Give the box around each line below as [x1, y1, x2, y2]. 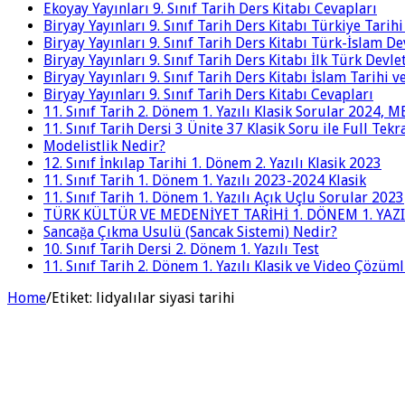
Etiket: [52, 288, 96, 306]
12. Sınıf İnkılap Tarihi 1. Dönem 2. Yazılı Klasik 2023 [43, 154, 381, 172]
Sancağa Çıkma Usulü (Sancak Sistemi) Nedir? [43, 222, 337, 240]
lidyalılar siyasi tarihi [96, 288, 235, 306]
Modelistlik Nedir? [43, 137, 165, 155]
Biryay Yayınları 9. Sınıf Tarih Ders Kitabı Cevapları [43, 85, 373, 103]
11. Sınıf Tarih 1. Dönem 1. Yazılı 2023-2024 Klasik [43, 171, 366, 189]
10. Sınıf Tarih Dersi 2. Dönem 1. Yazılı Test [43, 240, 319, 258]
